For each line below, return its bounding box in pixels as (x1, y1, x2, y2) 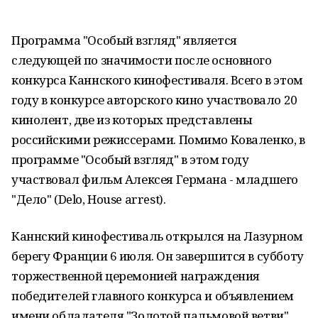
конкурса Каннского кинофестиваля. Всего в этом (11, 72, 303, 88)
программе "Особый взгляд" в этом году (11, 151, 249, 168)
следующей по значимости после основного (11, 52, 272, 68)
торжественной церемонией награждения (11, 268, 260, 284)
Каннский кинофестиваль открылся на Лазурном (11, 228, 303, 244)
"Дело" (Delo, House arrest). (11, 191, 166, 207)
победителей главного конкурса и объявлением (11, 287, 294, 304)
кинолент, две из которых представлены (11, 111, 253, 128)
